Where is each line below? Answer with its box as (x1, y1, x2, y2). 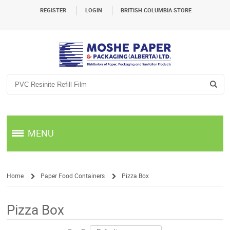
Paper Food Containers (41, 172, 105, 180)
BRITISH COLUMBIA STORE (121, 7, 192, 14)
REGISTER (40, 7, 66, 14)
